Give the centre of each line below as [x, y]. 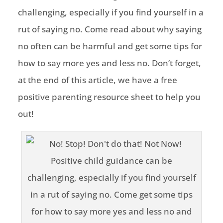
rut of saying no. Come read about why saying [110, 29]
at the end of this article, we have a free [97, 80]
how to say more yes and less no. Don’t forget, [109, 63]
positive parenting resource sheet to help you [109, 97]
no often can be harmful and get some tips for [110, 46]
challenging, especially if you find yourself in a [111, 12]
